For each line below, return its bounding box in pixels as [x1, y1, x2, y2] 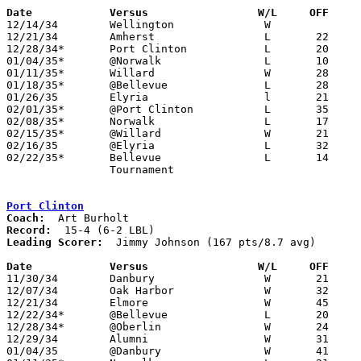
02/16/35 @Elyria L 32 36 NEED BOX [6, 139, 58, 151]
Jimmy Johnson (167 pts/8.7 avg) [103, 235, 316, 248]
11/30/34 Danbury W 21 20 [6, 272, 58, 284]
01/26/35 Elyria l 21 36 [6, 90, 58, 103]
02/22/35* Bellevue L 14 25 [6, 151, 64, 164]
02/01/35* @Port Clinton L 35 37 [6, 102, 64, 115]
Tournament [6, 163, 110, 176]
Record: [6, 223, 52, 236]
